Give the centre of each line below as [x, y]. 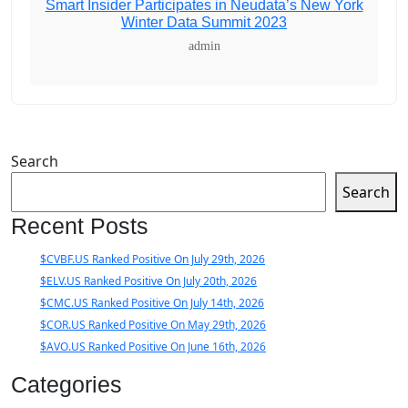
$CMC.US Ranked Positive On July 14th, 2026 [152, 303]
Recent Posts [80, 226]
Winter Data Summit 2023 [204, 23]
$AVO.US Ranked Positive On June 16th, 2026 [153, 347]
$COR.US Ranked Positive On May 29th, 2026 [153, 325]
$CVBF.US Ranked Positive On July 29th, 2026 [153, 260]
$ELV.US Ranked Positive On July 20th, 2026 [148, 281]
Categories [66, 385]
